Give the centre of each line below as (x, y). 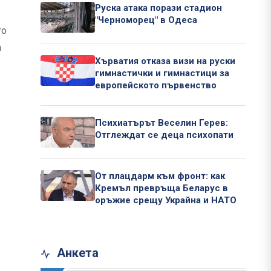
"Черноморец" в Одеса (146, 20)
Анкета (76, 253)
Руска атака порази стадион (158, 8)
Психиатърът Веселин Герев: (162, 123)
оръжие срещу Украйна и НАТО (166, 201)
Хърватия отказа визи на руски (165, 61)
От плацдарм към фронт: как (160, 176)
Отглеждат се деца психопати (164, 135)
